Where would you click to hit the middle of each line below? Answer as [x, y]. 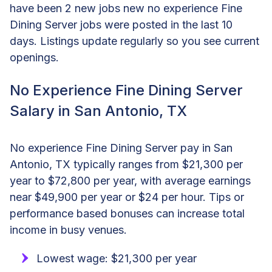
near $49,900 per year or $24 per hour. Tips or [127, 197]
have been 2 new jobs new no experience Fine [126, 8]
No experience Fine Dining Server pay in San [121, 148]
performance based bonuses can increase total [127, 213]
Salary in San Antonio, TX [98, 110]
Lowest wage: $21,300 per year [117, 258]
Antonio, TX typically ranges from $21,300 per [126, 164]
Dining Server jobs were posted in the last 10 [121, 24]
